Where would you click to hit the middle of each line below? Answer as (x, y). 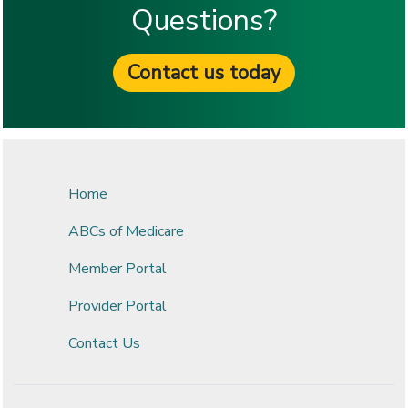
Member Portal (117, 269)
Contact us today (204, 73)
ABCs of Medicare (126, 231)
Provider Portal (117, 306)
